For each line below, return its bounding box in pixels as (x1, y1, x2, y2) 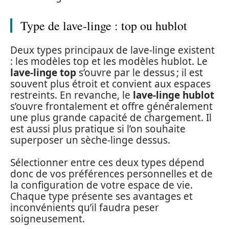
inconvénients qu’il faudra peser (10, 201, 159, 214)
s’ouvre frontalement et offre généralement (10, 99, 213, 113)
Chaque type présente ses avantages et (10, 190, 193, 203)
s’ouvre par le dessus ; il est (76, 65, 203, 79)
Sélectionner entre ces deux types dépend (10, 156, 204, 169)
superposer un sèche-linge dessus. (10, 133, 170, 147)
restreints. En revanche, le (10, 88, 133, 102)
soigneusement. (10, 212, 85, 225)
